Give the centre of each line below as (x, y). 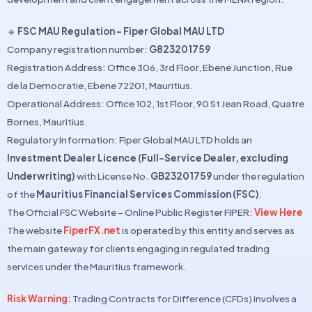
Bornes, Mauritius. (47, 122)
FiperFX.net (92, 231)
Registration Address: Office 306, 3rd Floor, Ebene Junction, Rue (150, 68)
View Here (279, 212)
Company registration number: (78, 49)
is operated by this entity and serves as (208, 231)
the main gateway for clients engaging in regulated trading (138, 249)
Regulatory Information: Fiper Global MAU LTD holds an (130, 140)
